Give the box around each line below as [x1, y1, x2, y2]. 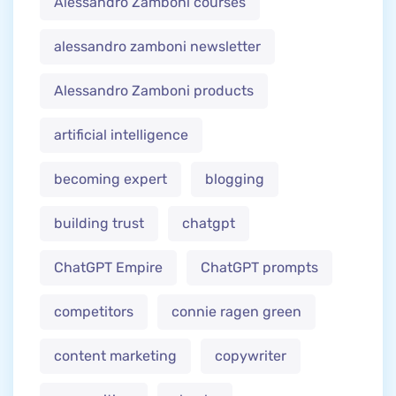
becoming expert [54, 171, 167, 188]
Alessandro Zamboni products [54, 82, 254, 100]
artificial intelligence [54, 126, 188, 144]
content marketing [54, 347, 177, 365]
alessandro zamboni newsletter [54, 38, 261, 56]
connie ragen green [171, 303, 301, 321]
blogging [205, 171, 264, 188]
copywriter [215, 347, 286, 365]
